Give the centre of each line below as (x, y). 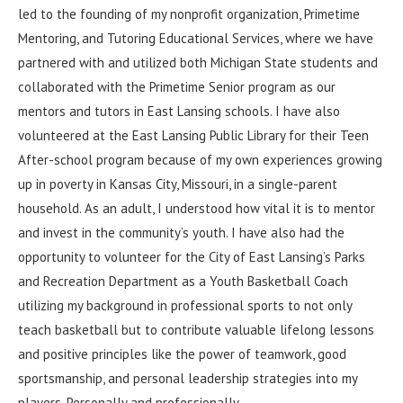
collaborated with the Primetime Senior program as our (177, 87)
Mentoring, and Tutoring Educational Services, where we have (196, 38)
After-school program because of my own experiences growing (200, 160)
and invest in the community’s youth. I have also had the (181, 233)
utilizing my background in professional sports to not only (185, 305)
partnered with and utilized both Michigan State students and (198, 63)
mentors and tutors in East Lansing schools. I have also (179, 111)
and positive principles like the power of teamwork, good (182, 354)
